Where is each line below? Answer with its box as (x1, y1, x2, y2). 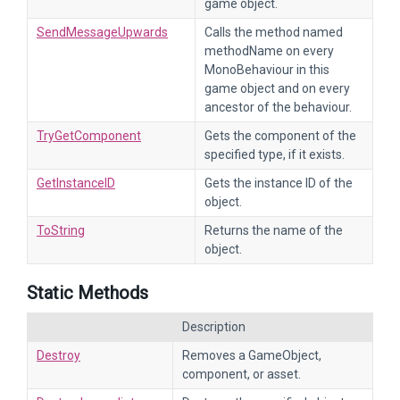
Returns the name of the (204, 223, 343, 237)
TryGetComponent (37, 129, 141, 143)
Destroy (37, 348, 80, 362)
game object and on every (204, 81, 350, 96)
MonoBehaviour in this (204, 62, 329, 77)
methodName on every (204, 44, 334, 58)
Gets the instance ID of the (204, 176, 353, 190)
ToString (37, 223, 85, 237)
